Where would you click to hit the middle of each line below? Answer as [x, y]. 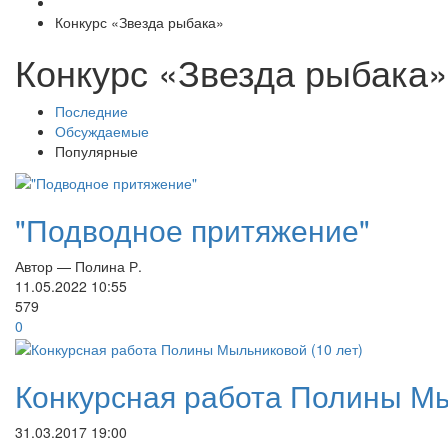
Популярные [96, 151]
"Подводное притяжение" [192, 230]
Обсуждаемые [102, 131]
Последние [91, 111]
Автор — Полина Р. [78, 266]
